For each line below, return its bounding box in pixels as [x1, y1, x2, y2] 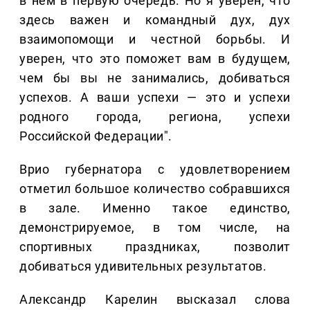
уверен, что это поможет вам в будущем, [19, 51, 291, 66]
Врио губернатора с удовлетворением [19, 162, 291, 177]
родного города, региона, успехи [19, 109, 291, 125]
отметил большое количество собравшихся [19, 181, 291, 197]
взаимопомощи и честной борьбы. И [19, 32, 291, 47]
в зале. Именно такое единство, [19, 201, 291, 216]
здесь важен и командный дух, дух [19, 12, 291, 28]
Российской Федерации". [19, 129, 172, 144]
